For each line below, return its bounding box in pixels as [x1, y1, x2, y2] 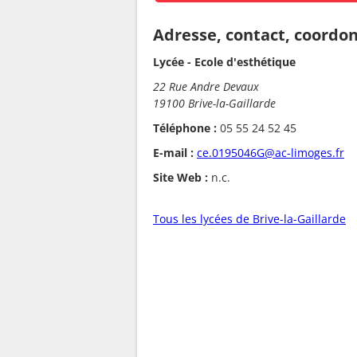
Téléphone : [153, 120, 217, 136]
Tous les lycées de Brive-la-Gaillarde [153, 211, 346, 227]
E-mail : [153, 145, 194, 161]
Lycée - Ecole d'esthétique [153, 54, 296, 70]
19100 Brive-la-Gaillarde [153, 96, 276, 112]
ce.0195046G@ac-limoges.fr [197, 145, 344, 161]
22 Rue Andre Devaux [153, 79, 259, 95]
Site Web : [153, 170, 208, 186]
